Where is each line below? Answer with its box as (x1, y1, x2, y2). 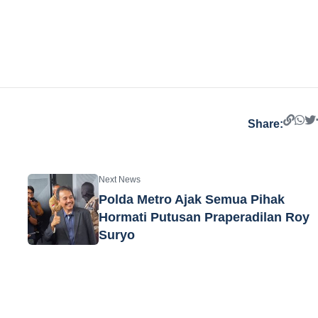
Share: (248, 118, 284, 130)
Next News (99, 174, 141, 185)
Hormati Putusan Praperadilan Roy (99, 209, 310, 224)
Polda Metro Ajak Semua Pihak (99, 192, 285, 207)
